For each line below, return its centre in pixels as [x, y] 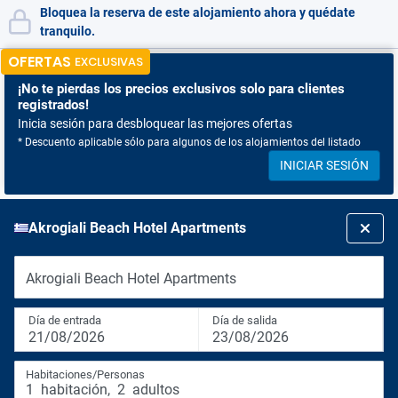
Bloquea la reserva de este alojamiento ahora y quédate [198, 12]
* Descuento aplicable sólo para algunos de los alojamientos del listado [189, 142]
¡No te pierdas [59, 89]
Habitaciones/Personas [85, 374]
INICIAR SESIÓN [324, 165]
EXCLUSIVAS [109, 62]
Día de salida [245, 320]
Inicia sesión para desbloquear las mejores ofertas [155, 123]
